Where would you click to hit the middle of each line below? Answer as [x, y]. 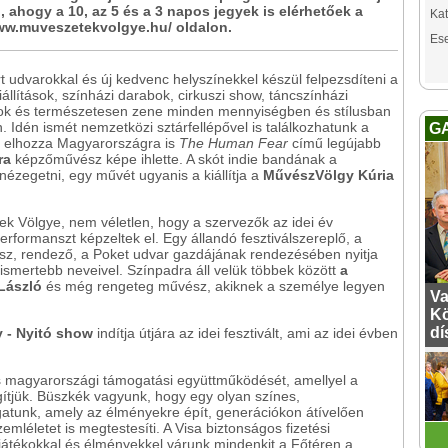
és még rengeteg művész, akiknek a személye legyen [215, 286]
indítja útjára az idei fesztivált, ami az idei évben [245, 333]
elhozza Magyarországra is [91, 143]
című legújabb [334, 143]
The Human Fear [233, 143]
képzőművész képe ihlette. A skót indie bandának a [174, 159]
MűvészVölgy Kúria [328, 175]
